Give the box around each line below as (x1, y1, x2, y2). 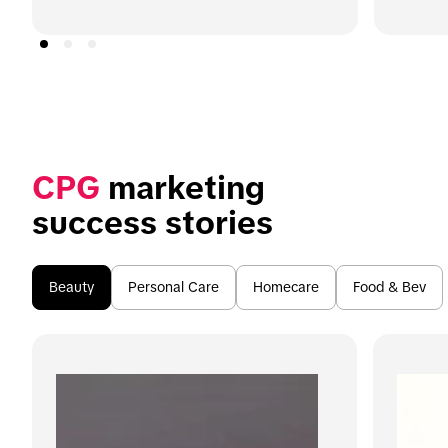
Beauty (49, 278, 94, 295)
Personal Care (128, 278, 219, 295)
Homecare (253, 278, 319, 295)
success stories (32, 204, 273, 241)
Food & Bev (353, 278, 426, 295)
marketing (100, 169, 265, 206)
